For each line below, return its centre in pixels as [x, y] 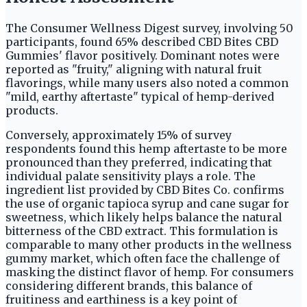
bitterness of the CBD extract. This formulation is [142, 231]
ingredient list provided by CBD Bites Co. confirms [145, 190]
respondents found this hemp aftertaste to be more [146, 149]
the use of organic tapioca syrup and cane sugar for [147, 204]
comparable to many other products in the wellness [149, 245]
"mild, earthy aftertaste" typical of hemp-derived [140, 97]
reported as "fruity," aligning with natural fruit [134, 70]
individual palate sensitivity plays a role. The [131, 176]
